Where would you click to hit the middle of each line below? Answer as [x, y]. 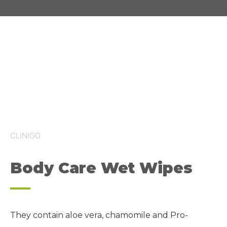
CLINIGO [25, 136]
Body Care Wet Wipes [101, 168]
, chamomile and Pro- [145, 215]
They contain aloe [47, 215]
